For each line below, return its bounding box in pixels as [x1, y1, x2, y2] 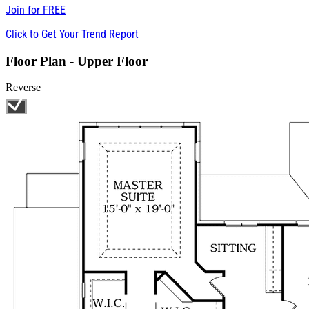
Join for [6, 3, 43, 17]
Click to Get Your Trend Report [6, 27, 139, 41]
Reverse [6, 81, 41, 94]
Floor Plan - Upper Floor [6, 53, 148, 68]
